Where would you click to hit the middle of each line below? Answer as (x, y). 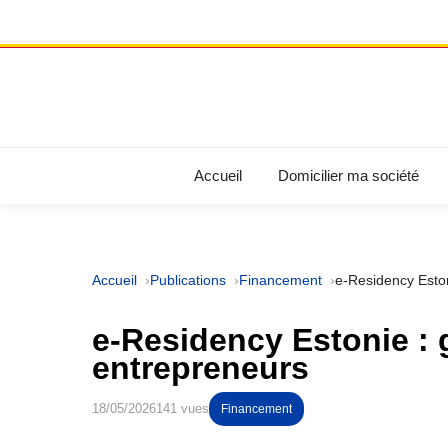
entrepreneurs (200, 368)
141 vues (182, 408)
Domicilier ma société (348, 175)
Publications (188, 280)
